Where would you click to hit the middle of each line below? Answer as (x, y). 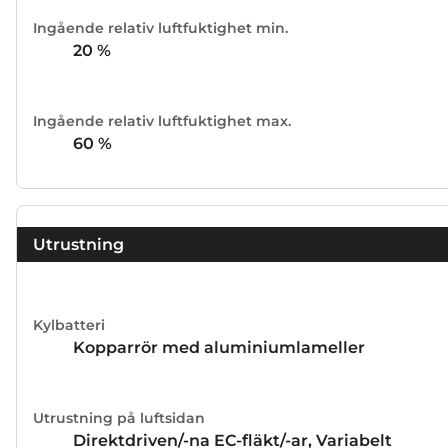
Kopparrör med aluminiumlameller (219, 348)
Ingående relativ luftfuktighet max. (162, 120)
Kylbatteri (69, 325)
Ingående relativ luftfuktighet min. (160, 27)
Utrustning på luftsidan (119, 418)
